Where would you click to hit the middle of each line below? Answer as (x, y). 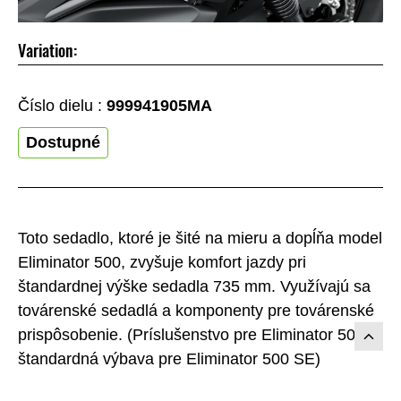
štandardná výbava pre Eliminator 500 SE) (169, 359)
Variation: (47, 50)
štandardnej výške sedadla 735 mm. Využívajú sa (194, 287)
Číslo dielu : (62, 105)
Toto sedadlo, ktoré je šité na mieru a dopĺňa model (200, 239)
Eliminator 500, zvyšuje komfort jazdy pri (162, 263)
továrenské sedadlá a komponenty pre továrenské (196, 311)
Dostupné (63, 142)
